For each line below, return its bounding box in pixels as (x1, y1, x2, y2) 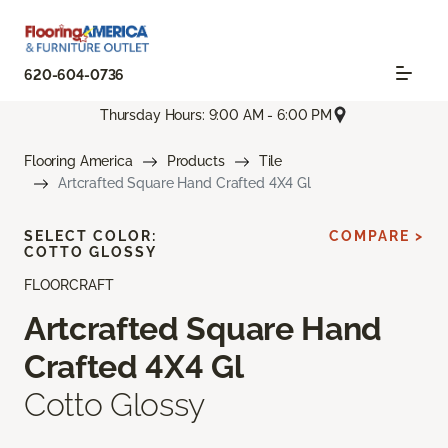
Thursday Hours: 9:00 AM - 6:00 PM (99, 106, 333, 123)
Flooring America (24, 153, 133, 170)
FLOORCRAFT (24, 277, 114, 294)
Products (166, 153, 225, 170)
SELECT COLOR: (24, 228, 157, 245)
